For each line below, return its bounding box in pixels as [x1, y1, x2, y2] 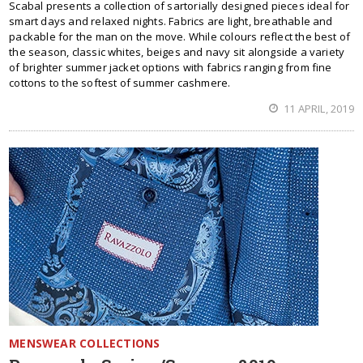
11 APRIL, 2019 [280, 101, 354, 116]
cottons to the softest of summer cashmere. [9, 75, 231, 90]
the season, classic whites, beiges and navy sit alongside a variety [9, 45, 345, 59]
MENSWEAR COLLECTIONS [9, 335, 160, 351]
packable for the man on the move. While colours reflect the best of [9, 29, 351, 44]
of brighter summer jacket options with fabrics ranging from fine [9, 60, 332, 75]
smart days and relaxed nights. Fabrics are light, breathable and [9, 14, 333, 28]
